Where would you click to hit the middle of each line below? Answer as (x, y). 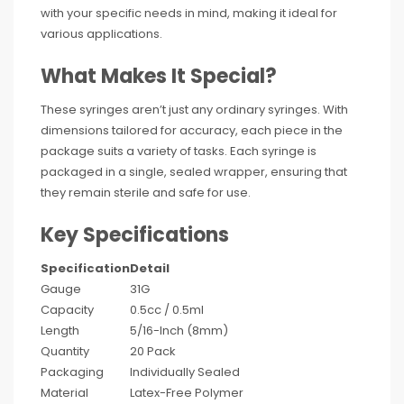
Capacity (67, 310)
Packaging (72, 372)
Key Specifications (135, 235)
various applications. (101, 34)
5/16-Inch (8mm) (179, 331)
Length (60, 331)
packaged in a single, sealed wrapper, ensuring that (194, 172)
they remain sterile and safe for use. (146, 193)
